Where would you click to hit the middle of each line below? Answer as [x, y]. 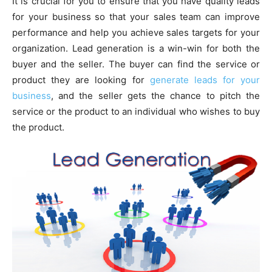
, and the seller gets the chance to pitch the [155, 96]
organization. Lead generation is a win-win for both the [136, 49]
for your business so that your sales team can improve [136, 17]
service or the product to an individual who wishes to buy [136, 112]
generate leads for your [205, 80]
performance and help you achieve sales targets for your [136, 33]
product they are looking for [81, 80]
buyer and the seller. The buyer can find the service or [136, 64]
